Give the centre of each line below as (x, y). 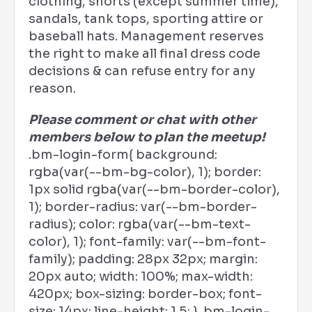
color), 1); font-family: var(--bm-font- (147, 242)
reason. (52, 88)
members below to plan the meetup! (147, 137)
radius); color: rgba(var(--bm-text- (140, 224)
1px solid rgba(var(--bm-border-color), (154, 189)
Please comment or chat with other (142, 120)
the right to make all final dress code (145, 54)
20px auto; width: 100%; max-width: (141, 276)
